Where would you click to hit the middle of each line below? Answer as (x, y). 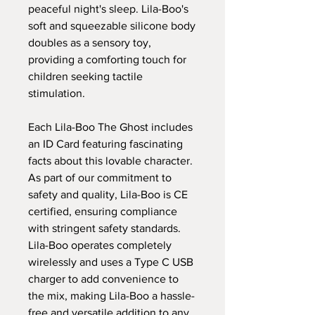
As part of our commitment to (100, 177)
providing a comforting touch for (107, 59)
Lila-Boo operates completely (100, 245)
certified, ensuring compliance (103, 211)
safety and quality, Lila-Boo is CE (108, 194)
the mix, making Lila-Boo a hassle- (111, 295)
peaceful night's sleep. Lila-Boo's (108, 8)
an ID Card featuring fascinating (105, 143)
